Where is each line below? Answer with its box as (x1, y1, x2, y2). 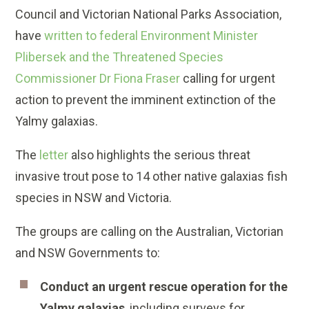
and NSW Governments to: (15, 246, 161, 261)
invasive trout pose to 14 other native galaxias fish (15, 169, 288, 184)
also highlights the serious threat (68, 148, 251, 163)
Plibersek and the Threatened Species (15, 50, 224, 65)
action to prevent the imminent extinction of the (15, 92, 277, 108)
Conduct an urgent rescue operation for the (40, 279, 288, 295)
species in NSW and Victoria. (15, 190, 172, 206)
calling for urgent (180, 71, 276, 86)
